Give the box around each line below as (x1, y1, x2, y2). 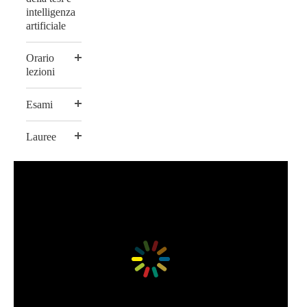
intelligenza (26, 6, 75, 19)
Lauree (26, 130, 56, 143)
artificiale (26, 20, 66, 32)
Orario (26, 52, 54, 64)
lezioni (26, 66, 55, 78)
